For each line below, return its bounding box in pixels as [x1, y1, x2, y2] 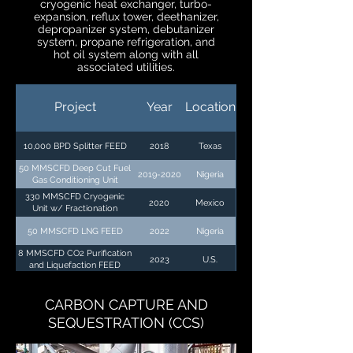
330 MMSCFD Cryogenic [25, 191, 124, 202]
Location [184, 99, 236, 114]
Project [54, 99, 96, 114]
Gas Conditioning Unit [32, 175, 118, 185]
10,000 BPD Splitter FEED [23, 140, 127, 151]
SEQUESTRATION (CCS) [48, 314, 204, 331]
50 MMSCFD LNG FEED [27, 225, 123, 236]
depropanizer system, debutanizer [38, 23, 214, 35]
